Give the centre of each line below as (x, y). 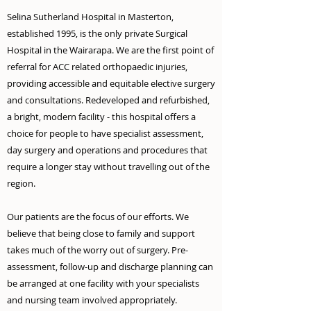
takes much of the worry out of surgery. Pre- (98, 250)
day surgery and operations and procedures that (107, 150)
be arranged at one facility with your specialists (103, 283)
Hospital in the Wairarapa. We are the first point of (110, 50)
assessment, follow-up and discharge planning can (110, 267)
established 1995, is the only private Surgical (97, 33)
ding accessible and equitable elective (106, 83)
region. (21, 183)
